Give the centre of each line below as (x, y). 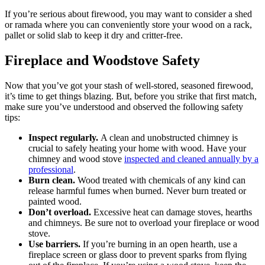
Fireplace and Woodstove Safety (102, 61)
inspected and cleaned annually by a (191, 159)
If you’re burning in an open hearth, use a (159, 244)
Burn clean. (52, 180)
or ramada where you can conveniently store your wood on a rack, (128, 25)
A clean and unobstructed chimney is (169, 138)
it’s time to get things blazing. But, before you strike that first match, (131, 96)
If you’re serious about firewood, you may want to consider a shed (128, 14)
